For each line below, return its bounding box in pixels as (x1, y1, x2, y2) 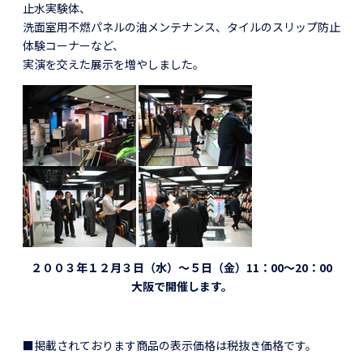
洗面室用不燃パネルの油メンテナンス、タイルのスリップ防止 (23, 18, 340, 35)
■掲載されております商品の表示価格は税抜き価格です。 (23, 336, 317, 353)
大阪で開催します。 (130, 277, 233, 294)
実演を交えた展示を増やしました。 (23, 55, 204, 72)
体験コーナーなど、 (23, 36, 124, 53)
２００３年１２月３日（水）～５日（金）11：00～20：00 (31, 258, 332, 275)
